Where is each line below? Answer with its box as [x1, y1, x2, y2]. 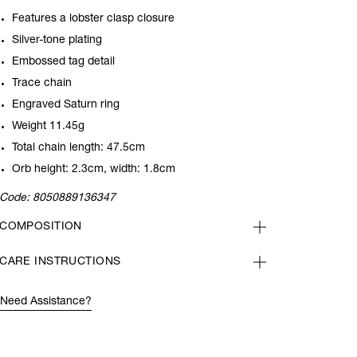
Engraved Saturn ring [12, 100, 120, 111]
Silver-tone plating [12, 35, 106, 46]
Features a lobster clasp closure [12, 14, 175, 25]
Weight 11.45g [12, 121, 85, 132]
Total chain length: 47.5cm [12, 143, 146, 154]
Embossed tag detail [12, 57, 116, 68]
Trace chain [12, 78, 73, 89]
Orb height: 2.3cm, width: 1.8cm [12, 164, 176, 175]
